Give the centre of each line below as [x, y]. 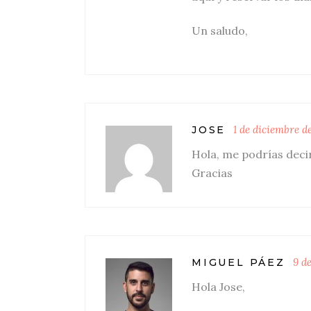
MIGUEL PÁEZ [238, 262]
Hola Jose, [218, 287]
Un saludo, [220, 31]
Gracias [212, 173]
